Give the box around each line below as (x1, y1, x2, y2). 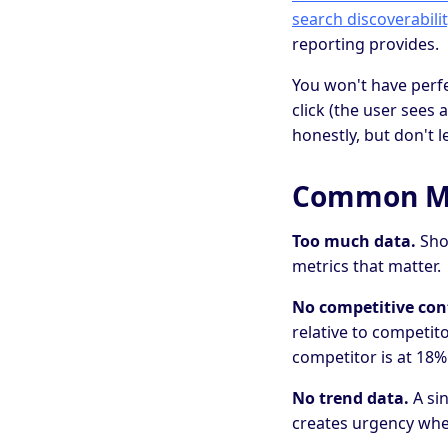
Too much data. (292, 230, 416, 253)
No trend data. (292, 387, 409, 410)
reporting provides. (292, 33, 439, 56)
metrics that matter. (292, 255, 441, 278)
